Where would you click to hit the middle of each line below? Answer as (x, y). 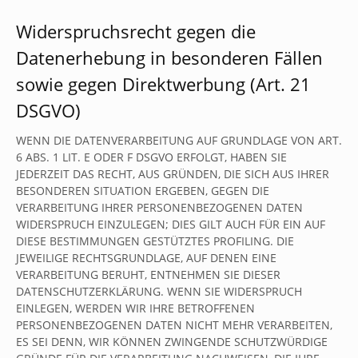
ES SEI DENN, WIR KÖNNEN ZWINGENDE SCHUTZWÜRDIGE (172, 342)
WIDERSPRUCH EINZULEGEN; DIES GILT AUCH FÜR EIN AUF (171, 224)
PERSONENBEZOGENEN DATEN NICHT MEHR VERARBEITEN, (174, 325)
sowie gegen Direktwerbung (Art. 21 (163, 84)
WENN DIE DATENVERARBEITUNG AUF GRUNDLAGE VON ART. (179, 140)
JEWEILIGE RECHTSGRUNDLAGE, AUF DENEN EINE (146, 258)
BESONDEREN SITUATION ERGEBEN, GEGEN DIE (143, 191)
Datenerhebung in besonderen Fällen (169, 58)
